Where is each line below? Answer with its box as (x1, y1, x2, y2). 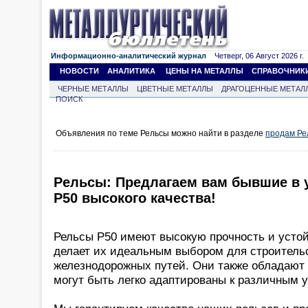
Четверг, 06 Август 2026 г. (206, 52, 304, 60)
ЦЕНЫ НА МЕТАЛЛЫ (166, 67, 243, 75)
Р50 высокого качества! (54, 190, 216, 206)
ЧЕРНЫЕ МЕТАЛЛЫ (58, 85, 129, 93)
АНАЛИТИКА (107, 67, 155, 75)
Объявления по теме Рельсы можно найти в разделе (56, 129, 265, 138)
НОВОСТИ (60, 67, 99, 75)
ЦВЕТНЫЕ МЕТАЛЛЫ (137, 85, 213, 93)
